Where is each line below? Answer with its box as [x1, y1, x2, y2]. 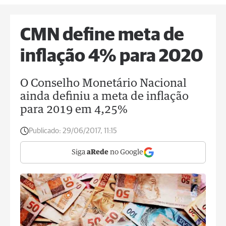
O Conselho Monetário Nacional [20, 78, 187, 89]
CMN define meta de [20, 26, 184, 44]
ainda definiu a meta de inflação [20, 91, 189, 102]
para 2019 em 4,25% [20, 104, 128, 116]
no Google [108, 149, 143, 156]
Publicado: [29, 127, 61, 135]
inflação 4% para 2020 [20, 47, 203, 66]
